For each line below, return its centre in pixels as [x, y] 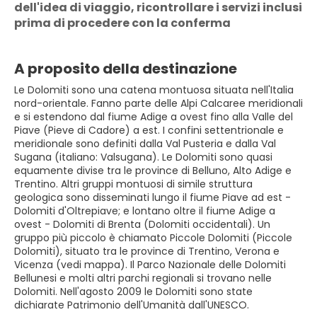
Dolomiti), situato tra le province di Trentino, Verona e [147, 251]
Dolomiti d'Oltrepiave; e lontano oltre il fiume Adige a [145, 211]
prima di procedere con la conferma [122, 23]
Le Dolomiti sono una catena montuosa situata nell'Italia [154, 90]
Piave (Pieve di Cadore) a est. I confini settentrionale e [149, 130]
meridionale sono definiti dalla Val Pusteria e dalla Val [145, 144]
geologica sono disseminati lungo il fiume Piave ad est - [152, 197]
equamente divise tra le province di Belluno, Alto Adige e [153, 171]
